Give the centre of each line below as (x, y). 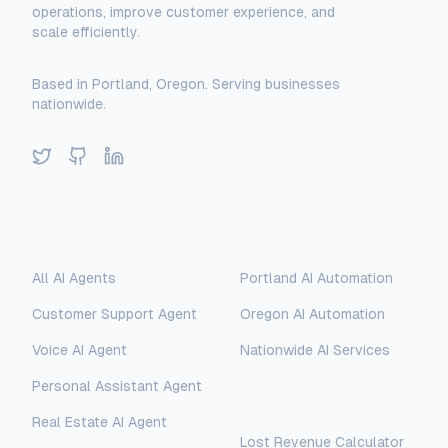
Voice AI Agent (79, 350)
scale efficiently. (86, 32)
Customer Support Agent (114, 314)
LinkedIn (135, 156)
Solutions (65, 240)
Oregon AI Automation (312, 314)
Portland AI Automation (316, 278)
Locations (274, 240)
